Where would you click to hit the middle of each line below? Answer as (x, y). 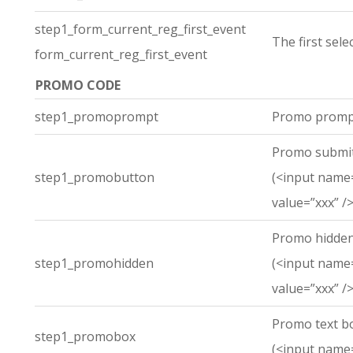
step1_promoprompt (97, 117)
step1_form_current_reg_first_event (140, 29)
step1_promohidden (94, 263)
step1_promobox (85, 336)
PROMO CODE (78, 85)
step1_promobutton (95, 177)
